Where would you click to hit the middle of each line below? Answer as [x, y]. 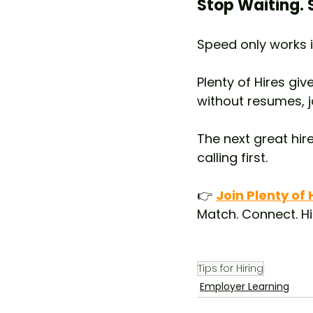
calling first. [232, 158]
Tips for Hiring [231, 269]
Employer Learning [245, 287]
